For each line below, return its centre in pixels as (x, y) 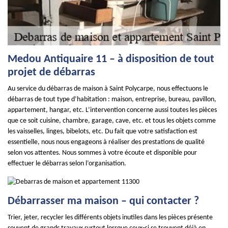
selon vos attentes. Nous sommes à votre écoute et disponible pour (102, 153)
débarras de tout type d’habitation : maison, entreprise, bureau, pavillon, (112, 99)
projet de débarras (51, 73)
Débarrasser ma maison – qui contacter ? (103, 201)
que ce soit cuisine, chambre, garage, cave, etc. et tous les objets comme (112, 121)
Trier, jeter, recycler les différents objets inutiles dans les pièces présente (110, 218)
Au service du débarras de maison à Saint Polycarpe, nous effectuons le (108, 89)
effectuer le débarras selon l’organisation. (67, 164)
